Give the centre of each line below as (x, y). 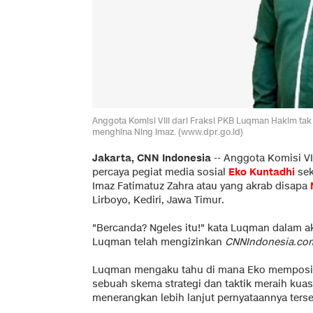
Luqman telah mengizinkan (159, 242)
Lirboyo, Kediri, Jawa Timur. (158, 200)
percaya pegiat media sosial (160, 172)
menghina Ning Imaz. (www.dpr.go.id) (168, 131)
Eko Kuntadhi (262, 172)
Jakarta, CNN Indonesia (152, 158)
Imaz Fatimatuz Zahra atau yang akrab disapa (201, 186)
